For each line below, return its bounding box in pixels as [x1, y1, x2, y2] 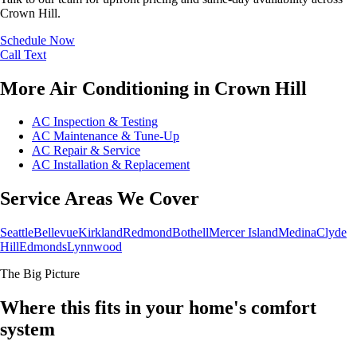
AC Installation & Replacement [32, 158, 190, 172]
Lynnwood [67, 240, 122, 254]
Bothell [172, 226, 209, 240]
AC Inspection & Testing [32, 115, 158, 129]
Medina [278, 226, 316, 240]
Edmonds [19, 240, 67, 254]
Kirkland [78, 226, 123, 240]
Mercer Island [209, 226, 278, 240]
